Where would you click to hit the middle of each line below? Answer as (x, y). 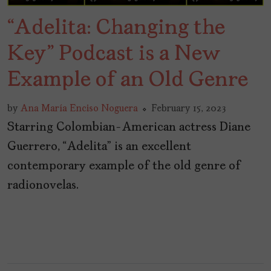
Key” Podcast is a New (114, 54)
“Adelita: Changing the (116, 28)
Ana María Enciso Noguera (79, 109)
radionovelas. (43, 185)
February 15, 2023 (188, 109)
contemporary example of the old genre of (124, 166)
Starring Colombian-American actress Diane (129, 127)
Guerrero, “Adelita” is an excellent (99, 147)
